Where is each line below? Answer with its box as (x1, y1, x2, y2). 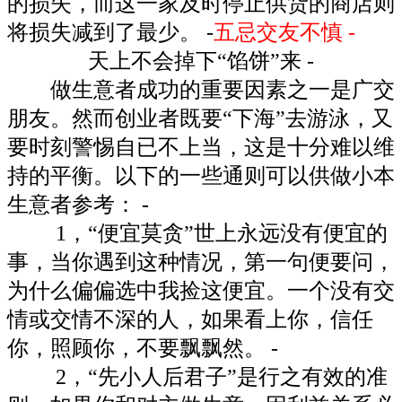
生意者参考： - (7, 192, 149, 216)
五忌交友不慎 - (214, 20, 355, 44)
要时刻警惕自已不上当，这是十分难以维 (7, 135, 395, 159)
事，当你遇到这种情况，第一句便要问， (7, 249, 395, 274)
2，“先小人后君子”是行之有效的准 (7, 364, 388, 389)
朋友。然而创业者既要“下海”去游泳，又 (7, 106, 393, 130)
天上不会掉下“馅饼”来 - (7, 48, 314, 73)
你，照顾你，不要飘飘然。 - (7, 336, 278, 360)
